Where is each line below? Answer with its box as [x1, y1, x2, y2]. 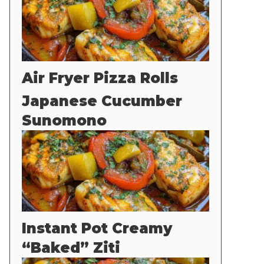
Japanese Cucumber [22, 93, 182, 110]
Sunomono [22, 112, 107, 130]
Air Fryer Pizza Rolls [22, 70, 178, 87]
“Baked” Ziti [22, 239, 120, 257]
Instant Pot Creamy [22, 220, 172, 237]
